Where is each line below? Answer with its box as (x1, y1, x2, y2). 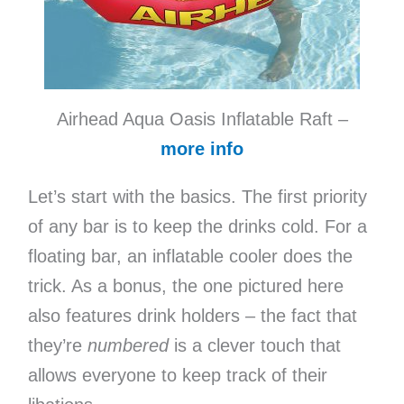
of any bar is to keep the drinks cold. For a (27, 216, 367, 236)
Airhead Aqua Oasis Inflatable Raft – (56, 108, 348, 129)
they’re (27, 335, 87, 355)
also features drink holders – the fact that (27, 305, 357, 326)
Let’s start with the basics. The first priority (27, 186, 367, 207)
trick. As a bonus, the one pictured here (27, 275, 344, 296)
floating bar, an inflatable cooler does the (27, 245, 353, 266)
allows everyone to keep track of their (27, 364, 327, 385)
